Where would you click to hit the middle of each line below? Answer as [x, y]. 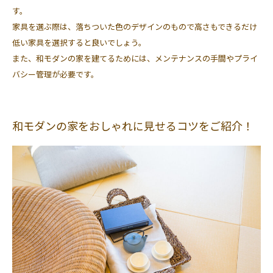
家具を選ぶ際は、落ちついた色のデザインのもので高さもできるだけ [135, 26]
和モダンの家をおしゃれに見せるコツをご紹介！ [133, 125]
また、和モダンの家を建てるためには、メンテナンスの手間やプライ [135, 58]
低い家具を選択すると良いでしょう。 [79, 42]
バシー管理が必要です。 [55, 74]
